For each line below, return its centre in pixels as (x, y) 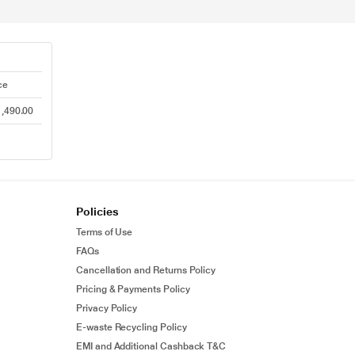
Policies (97, 212)
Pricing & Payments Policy (133, 289)
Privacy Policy (107, 308)
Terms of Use (105, 232)
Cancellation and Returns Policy (146, 270)
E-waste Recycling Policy (132, 327)
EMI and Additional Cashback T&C (151, 346)
